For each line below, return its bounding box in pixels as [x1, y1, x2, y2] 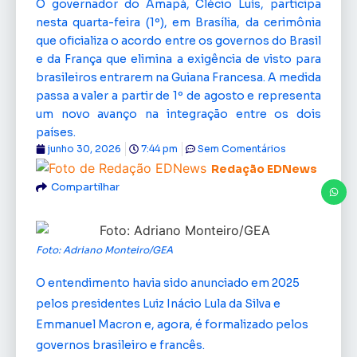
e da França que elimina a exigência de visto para [36, 52, 321, 66]
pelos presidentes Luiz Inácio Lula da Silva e [36, 296, 280, 311]
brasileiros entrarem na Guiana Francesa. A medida [36, 70, 321, 84]
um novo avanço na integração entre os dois [36, 107, 321, 121]
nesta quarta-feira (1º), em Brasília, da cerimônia [36, 15, 321, 29]
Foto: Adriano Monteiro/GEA [36, 243, 173, 256]
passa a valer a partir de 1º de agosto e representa [36, 88, 321, 103]
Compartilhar [51, 180, 120, 194]
